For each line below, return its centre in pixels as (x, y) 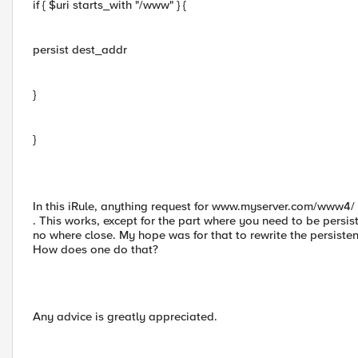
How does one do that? (95, 249)
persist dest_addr (80, 50)
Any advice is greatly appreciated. (125, 316)
